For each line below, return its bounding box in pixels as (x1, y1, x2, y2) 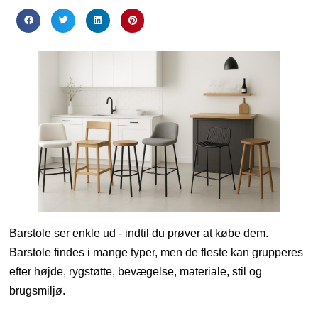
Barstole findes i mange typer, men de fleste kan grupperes (9, 246, 304, 259)
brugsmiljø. (9, 285, 66, 297)
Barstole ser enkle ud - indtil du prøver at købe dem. (9, 227, 269, 240)
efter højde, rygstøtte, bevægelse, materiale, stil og (9, 265, 263, 278)
